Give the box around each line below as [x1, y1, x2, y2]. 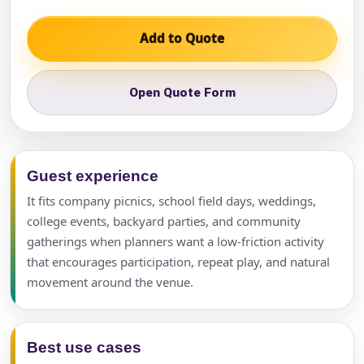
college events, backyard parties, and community [27, 213, 301, 230]
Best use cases [27, 339, 141, 357]
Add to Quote [140, 30, 224, 48]
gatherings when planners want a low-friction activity [27, 233, 324, 250]
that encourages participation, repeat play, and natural [27, 253, 330, 271]
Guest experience [27, 167, 158, 185]
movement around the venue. [27, 274, 193, 291]
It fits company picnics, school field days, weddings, [27, 193, 316, 210]
